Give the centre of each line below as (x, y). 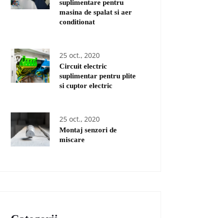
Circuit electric (83, 66)
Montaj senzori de (88, 130)
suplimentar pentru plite (98, 76)
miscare (72, 140)
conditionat (77, 22)
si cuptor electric (86, 86)
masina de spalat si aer (96, 12)
